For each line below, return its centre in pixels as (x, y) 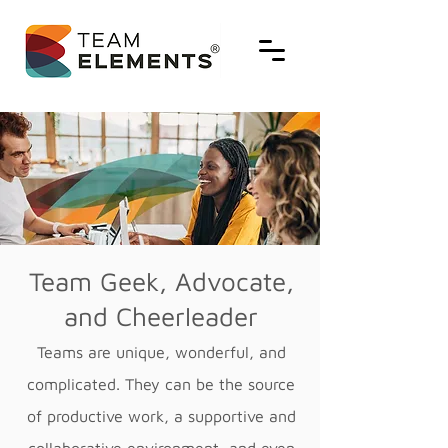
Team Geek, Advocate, (161, 281)
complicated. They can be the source (161, 384)
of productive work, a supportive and (161, 416)
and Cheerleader (161, 316)
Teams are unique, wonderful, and (161, 352)
